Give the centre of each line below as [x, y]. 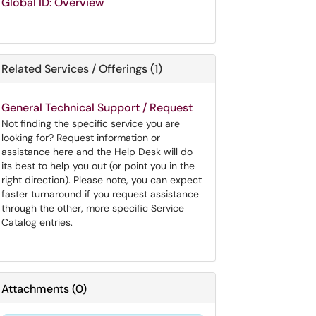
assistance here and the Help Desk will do [97, 152]
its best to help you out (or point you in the [98, 166]
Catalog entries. [37, 222]
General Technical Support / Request [97, 108]
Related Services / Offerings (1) [82, 69]
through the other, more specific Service [93, 208]
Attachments [35, 289]
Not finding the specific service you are [91, 123]
